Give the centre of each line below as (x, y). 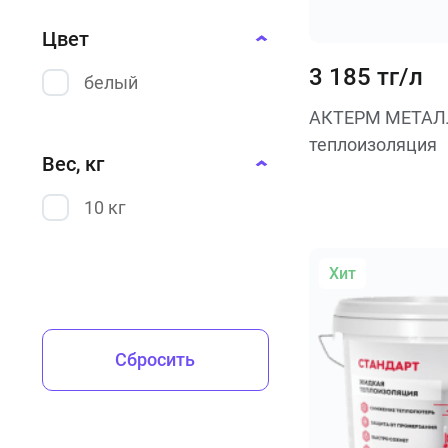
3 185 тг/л (365, 77)
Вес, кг (73, 164)
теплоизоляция (372, 144)
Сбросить (155, 359)
